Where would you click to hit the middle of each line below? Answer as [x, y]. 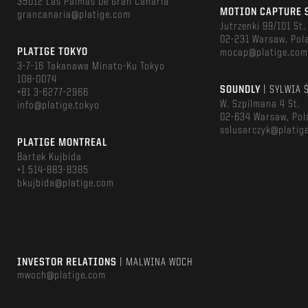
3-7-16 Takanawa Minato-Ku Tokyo [91, 67]
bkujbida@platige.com [66, 184]
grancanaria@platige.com [74, 15]
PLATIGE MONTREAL [62, 143]
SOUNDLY [242, 90]
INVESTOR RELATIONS [68, 263]
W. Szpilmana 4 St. [261, 104]
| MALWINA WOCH [156, 263]
